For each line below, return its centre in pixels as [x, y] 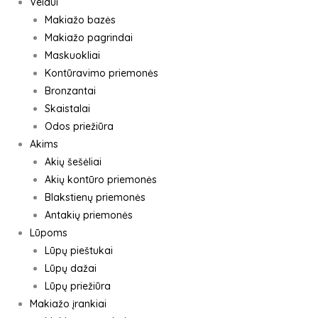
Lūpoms [49, 233]
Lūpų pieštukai [79, 251]
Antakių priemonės [89, 215]
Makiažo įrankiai [68, 304]
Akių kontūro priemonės [101, 180]
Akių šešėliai [73, 162]
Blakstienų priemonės [95, 197]
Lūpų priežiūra [78, 286]
